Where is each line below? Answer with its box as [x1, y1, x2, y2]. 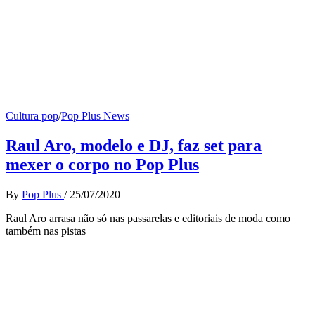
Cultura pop [6, 110, 58, 122]
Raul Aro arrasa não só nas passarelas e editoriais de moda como [6, 212, 290, 224]
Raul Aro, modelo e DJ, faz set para [6, 136, 262, 155]
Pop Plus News [61, 110, 129, 122]
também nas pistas [6, 224, 86, 237]
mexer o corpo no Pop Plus [6, 155, 199, 174]
